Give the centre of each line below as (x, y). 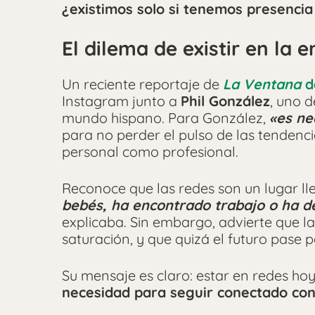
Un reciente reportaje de (142, 84)
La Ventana (262, 84)
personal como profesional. (150, 152)
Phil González (225, 101)
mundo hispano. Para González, (166, 118)
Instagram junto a (121, 101)
